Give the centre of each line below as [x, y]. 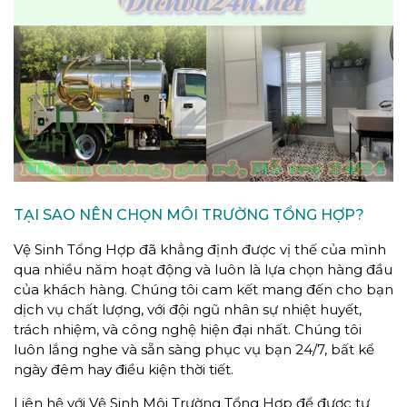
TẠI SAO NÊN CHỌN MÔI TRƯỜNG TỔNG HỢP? [189, 214]
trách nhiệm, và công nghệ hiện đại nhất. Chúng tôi [188, 329]
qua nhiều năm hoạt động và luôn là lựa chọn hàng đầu [203, 269]
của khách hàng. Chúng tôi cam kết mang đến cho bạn [203, 289]
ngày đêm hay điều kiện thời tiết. [124, 369]
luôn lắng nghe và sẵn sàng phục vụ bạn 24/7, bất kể [194, 349]
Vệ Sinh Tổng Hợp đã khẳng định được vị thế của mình [200, 249]
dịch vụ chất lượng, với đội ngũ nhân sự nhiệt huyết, [188, 309]
